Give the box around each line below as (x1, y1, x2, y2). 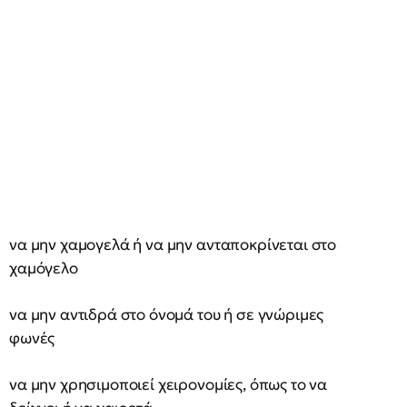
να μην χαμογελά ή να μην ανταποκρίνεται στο (9, 234, 337, 254)
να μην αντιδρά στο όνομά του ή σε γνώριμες (9, 304, 324, 324)
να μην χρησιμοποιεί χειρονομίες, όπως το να (9, 374, 328, 394)
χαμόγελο (9, 258, 78, 278)
